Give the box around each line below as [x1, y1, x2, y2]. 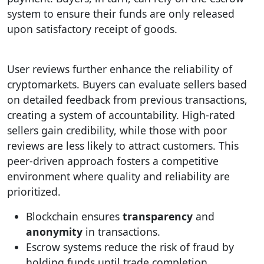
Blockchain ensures [26, 209, 123, 223]
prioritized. [7, 184, 61, 199]
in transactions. [82, 225, 160, 239]
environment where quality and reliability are [7, 169, 230, 183]
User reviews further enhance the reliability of [7, 62, 232, 76]
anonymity [26, 225, 82, 239]
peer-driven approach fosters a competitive [7, 154, 219, 168]
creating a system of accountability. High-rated [7, 108, 235, 122]
